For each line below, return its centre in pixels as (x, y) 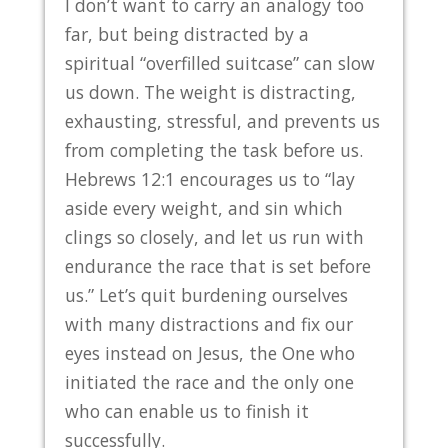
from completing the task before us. (213, 149)
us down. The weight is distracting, (210, 91)
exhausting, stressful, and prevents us (222, 120)
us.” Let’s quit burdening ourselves (206, 294)
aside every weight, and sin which (203, 207)
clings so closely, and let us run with (214, 236)
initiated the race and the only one (209, 381)
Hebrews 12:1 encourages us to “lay (209, 178)
